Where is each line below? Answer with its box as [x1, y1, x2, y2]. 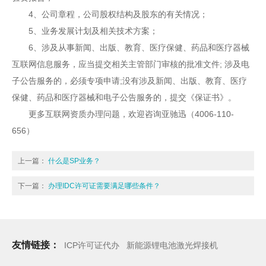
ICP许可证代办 [64, 240, 119, 250]
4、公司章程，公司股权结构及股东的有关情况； [12, 9, 208, 19]
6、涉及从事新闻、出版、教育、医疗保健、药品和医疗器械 [12, 42, 249, 52]
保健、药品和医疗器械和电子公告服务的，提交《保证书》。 [12, 92, 236, 102]
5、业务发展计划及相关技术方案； [12, 26, 158, 36]
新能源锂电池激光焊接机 [126, 240, 218, 250]
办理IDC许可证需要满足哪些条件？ [48, 181, 160, 190]
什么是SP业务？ [48, 156, 100, 165]
